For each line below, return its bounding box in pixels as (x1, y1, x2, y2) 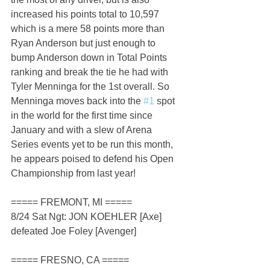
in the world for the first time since (11, 110, 155, 121)
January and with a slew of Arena (11, 125, 154, 136)
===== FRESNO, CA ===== (11, 255, 129, 266)
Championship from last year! (11, 168, 136, 179)
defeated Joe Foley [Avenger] (11, 226, 136, 237)
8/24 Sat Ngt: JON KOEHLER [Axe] (11, 212, 164, 222)
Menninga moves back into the (11, 96, 143, 107)
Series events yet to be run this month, (11, 139, 175, 150)
